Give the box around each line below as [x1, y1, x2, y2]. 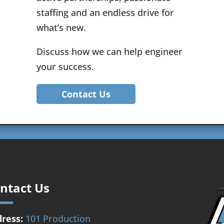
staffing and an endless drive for [36, 6, 174, 18]
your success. [36, 60, 94, 72]
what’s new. [36, 21, 86, 33]
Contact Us [61, 87, 110, 100]
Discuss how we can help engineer [36, 45, 182, 57]
